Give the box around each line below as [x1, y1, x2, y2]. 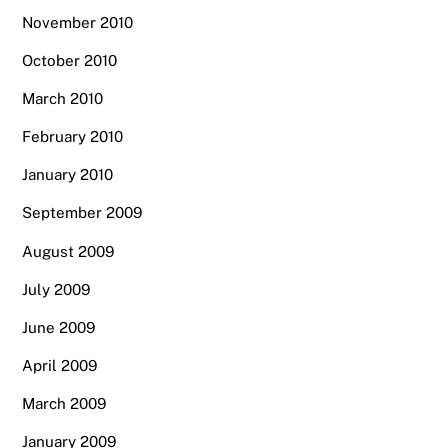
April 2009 [22, 357, 98, 374]
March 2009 [22, 395, 107, 413]
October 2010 [22, 51, 118, 69]
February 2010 [22, 128, 124, 146]
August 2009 [22, 242, 115, 260]
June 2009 [22, 318, 96, 336]
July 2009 [22, 280, 91, 298]
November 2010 [22, 13, 134, 31]
